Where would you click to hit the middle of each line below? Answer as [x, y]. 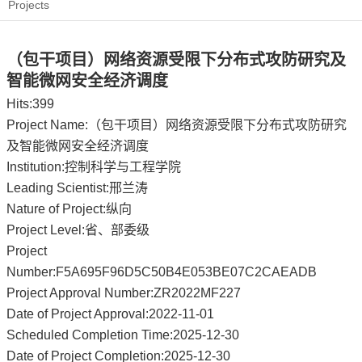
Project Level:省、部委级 [78, 230]
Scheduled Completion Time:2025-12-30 [123, 335]
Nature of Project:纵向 [69, 209]
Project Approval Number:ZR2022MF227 [124, 293]
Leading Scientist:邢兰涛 [77, 188]
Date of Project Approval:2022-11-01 [110, 314]
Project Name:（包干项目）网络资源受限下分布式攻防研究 [177, 125]
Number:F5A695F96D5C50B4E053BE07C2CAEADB [162, 272]
